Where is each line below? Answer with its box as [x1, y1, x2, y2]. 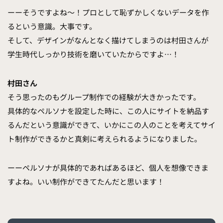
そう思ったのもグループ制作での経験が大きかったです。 [7, 92, 201, 103]
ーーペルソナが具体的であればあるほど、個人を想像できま [7, 162, 209, 173]
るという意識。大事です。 [7, 21, 97, 32]
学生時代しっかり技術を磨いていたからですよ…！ [7, 49, 179, 60]
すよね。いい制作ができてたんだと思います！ [7, 176, 164, 187]
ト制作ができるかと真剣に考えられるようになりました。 [7, 133, 202, 144]
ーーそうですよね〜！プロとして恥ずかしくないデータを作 [7, 7, 209, 18]
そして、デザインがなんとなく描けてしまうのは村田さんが [7, 35, 209, 46]
